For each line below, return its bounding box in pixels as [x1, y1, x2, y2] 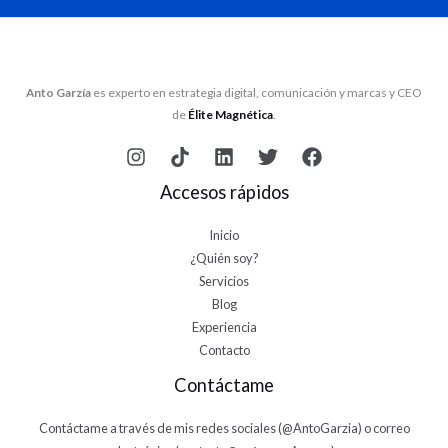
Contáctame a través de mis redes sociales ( [38, 420, 282, 437]
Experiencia [191, 319, 257, 336]
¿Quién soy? [189, 250, 259, 267]
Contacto [198, 342, 250, 359]
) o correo [357, 420, 410, 437]
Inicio [209, 227, 239, 244]
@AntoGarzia [281, 420, 358, 437]
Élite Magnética [188, 106, 273, 122]
